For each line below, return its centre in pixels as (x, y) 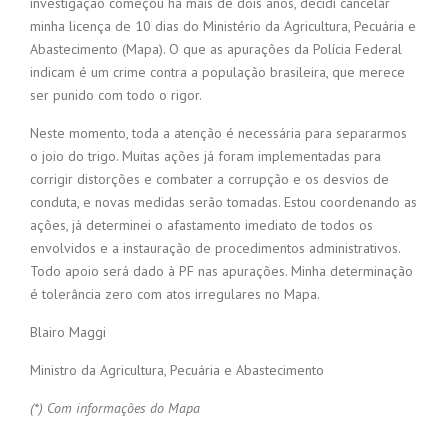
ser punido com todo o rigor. (116, 95)
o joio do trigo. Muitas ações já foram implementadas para (205, 156)
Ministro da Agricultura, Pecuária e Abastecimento (177, 370)
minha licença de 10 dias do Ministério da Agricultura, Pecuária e (223, 26)
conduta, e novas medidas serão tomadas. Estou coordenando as (223, 202)
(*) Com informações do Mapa (115, 408)
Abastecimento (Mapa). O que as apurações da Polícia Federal (216, 49)
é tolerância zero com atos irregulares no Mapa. (175, 294)
